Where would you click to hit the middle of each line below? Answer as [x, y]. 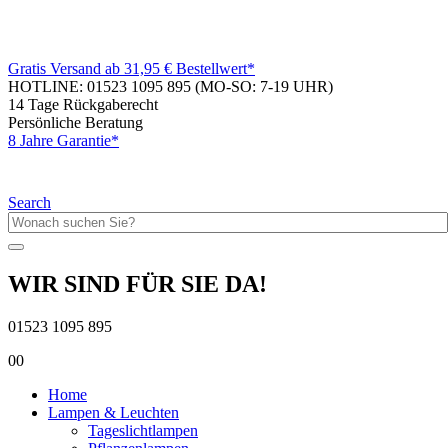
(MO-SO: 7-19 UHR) [264, 86]
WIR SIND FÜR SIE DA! [137, 283]
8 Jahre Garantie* [63, 140]
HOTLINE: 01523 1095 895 [101, 86]
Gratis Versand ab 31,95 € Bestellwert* [131, 68]
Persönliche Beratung [75, 122]
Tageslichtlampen [143, 430]
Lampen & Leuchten [113, 412]
